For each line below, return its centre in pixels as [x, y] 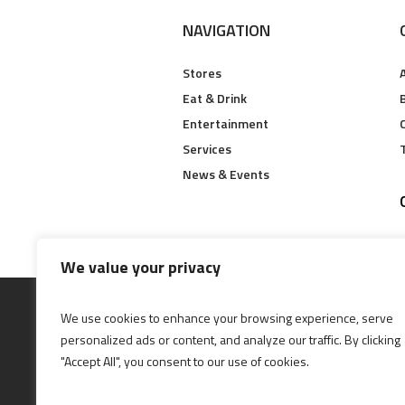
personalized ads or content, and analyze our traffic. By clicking [231, 339]
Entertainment [226, 123]
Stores [202, 72]
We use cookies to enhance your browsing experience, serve [227, 318]
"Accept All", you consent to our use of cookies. [185, 361]
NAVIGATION [227, 30]
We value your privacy [141, 267]
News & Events [226, 174]
